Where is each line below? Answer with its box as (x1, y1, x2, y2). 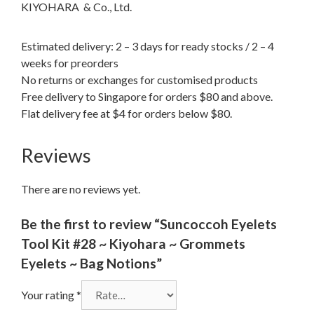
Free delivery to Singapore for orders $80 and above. (21, 89, 273, 103)
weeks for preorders (21, 55, 118, 69)
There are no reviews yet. (21, 182, 140, 196)
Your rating (21, 287, 76, 301)
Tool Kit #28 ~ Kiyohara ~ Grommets (21, 235, 245, 252)
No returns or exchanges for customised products (21, 72, 258, 86)
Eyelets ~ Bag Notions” (21, 254, 162, 271)
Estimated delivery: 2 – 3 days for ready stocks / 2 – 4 (21, 39, 274, 53)
